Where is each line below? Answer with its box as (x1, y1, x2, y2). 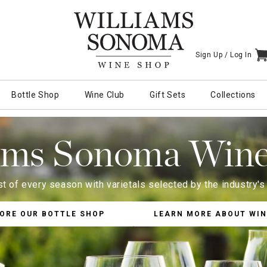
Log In (230, 51, 252, 59)
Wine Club (84, 90, 125, 100)
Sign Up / (195, 51, 228, 59)
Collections (210, 90, 256, 100)
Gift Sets (150, 90, 186, 100)
